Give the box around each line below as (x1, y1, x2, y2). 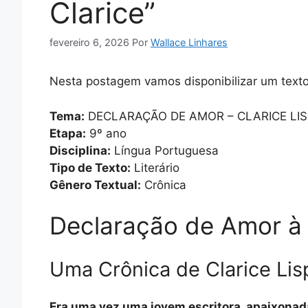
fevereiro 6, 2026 (49, 36, 129, 49)
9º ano (86, 126, 126, 140)
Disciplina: (49, 143, 111, 157)
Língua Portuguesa (111, 143, 219, 157)
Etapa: (49, 126, 86, 140)
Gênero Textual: (49, 177, 141, 192)
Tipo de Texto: (49, 160, 131, 175)
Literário (131, 160, 179, 175)
